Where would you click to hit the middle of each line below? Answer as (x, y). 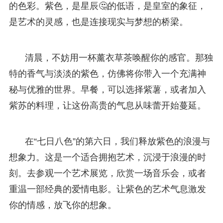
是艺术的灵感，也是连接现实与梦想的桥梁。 (98, 22)
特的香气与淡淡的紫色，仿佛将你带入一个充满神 (107, 73)
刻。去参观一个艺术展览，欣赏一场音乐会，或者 (107, 173)
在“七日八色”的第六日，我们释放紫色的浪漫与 (117, 141)
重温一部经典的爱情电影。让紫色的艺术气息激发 (107, 189)
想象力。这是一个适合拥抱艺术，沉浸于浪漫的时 (107, 157)
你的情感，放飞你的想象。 (62, 205)
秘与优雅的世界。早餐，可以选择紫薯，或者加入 (107, 89)
